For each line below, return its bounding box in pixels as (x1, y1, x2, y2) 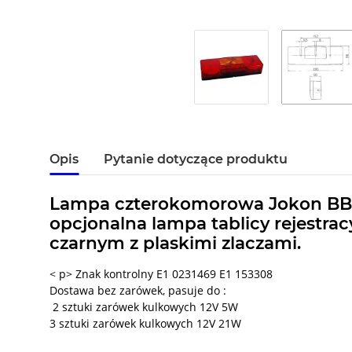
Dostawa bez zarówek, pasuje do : (49, 283, 226, 299)
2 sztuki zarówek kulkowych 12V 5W (49, 299, 238, 315)
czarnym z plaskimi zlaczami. (49, 233, 301, 254)
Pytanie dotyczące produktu (104, 152, 288, 167)
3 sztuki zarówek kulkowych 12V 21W (49, 316, 241, 332)
